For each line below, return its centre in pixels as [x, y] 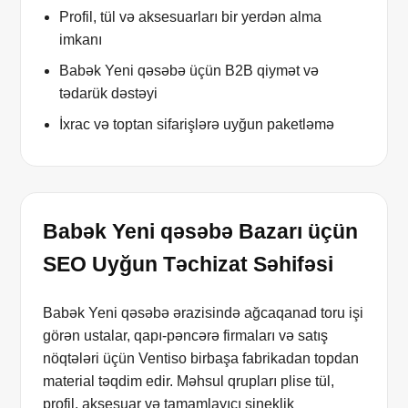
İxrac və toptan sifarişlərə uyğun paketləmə [197, 125]
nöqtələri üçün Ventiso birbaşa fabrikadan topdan [201, 359]
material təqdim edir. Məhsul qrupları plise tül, [189, 382]
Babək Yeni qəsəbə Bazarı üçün [201, 232]
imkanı [81, 40]
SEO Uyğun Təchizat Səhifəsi [189, 265]
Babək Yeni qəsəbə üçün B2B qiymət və [189, 71]
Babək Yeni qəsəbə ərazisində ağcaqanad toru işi [204, 313]
